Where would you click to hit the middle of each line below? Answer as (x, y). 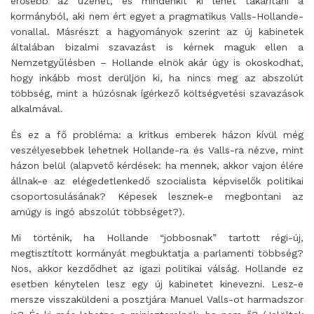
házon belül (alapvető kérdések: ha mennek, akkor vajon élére (157, 165)
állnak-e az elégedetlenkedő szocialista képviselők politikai (157, 181)
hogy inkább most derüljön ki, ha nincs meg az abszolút (157, 78)
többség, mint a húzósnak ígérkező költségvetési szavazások (157, 93)
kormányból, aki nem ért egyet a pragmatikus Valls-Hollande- (157, 16)
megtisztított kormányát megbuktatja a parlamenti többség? (157, 253)
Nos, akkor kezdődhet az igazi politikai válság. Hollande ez (157, 268)
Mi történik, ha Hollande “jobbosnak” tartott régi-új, (157, 238)
